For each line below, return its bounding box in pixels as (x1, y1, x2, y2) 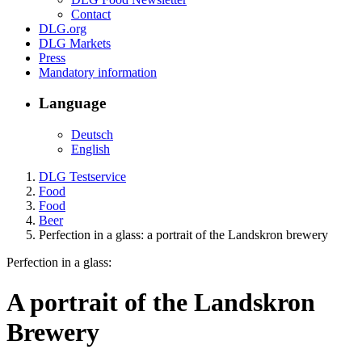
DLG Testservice (39, 170, 126, 184)
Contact (71, 6, 111, 21)
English (71, 142, 110, 157)
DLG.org (39, 21, 86, 36)
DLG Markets (39, 36, 111, 50)
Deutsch (71, 128, 113, 142)
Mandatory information (39, 65, 157, 79)
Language (39, 95, 106, 112)
